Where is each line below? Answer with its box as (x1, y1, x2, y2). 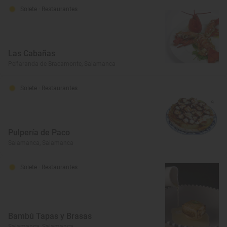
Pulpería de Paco (8, 128, 70, 138)
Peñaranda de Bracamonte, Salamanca (8, 60, 116, 68)
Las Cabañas (8, 49, 55, 59)
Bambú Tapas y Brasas (8, 211, 92, 221)
